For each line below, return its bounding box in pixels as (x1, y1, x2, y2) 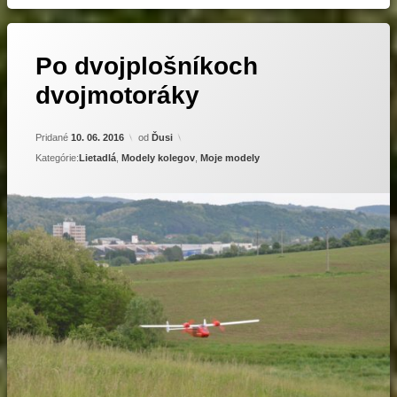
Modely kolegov (121, 152, 195, 163)
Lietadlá (79, 152, 116, 163)
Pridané (35, 131, 71, 143)
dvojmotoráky (35, 81, 199, 109)
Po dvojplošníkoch (35, 51, 258, 80)
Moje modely (200, 152, 260, 163)
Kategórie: (35, 152, 79, 163)
